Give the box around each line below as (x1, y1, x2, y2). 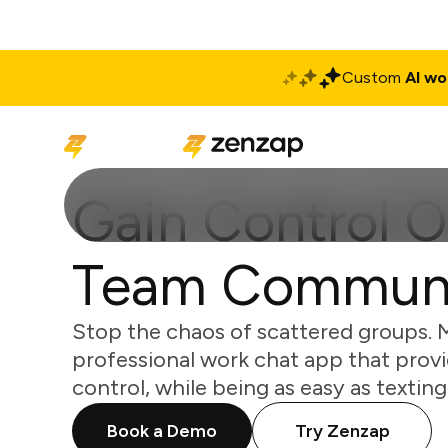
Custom (341, 68, 405, 87)
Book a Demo (107, 420, 217, 442)
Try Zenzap (294, 420, 390, 442)
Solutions (312, 138, 375, 155)
